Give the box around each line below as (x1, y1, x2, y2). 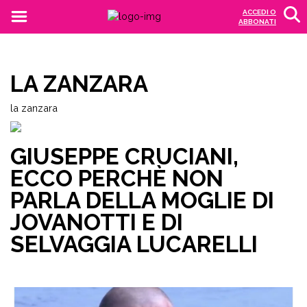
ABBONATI (238, 18, 276, 25)
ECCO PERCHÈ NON (10, 165, 223, 192)
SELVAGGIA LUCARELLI (10, 231, 258, 258)
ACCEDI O (243, 8, 276, 16)
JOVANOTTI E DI (10, 209, 183, 236)
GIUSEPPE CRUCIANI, (10, 143, 238, 170)
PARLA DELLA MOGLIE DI (10, 187, 274, 214)
